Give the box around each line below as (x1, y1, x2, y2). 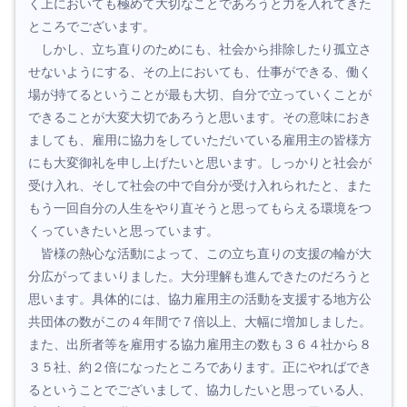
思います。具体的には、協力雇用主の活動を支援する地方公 (28, 292, 372, 307)
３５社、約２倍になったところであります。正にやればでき (28, 360, 372, 375)
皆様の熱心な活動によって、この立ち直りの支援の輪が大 (28, 246, 372, 262)
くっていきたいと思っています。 (28, 223, 219, 239)
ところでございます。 (28, 19, 155, 35)
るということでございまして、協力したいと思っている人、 (28, 382, 372, 398)
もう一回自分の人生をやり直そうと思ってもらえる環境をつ (28, 201, 372, 216)
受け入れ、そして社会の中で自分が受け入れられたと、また (28, 178, 372, 194)
